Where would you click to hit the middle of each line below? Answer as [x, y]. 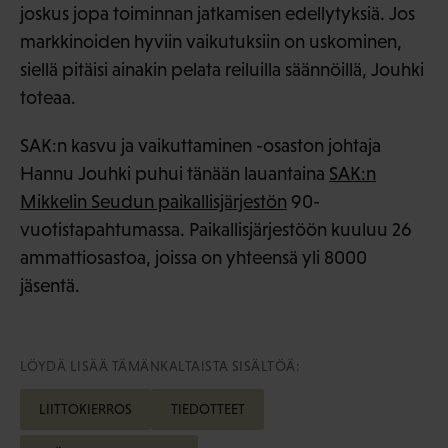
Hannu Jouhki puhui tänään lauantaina [174, 173]
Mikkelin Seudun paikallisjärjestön [153, 201]
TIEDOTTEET [207, 408]
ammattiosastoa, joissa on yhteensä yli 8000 [193, 257]
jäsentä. [50, 285]
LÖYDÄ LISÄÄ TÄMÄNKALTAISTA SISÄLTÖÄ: [160, 365]
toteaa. [48, 97]
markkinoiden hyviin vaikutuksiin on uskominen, [211, 41]
